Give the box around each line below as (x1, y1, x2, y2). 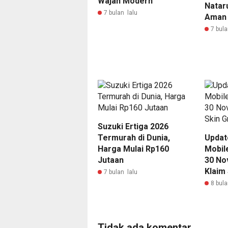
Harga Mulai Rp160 (98, 144, 169, 154)
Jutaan (98, 155, 124, 165)
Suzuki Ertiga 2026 (98, 122, 168, 132)
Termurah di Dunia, (98, 133, 170, 143)
